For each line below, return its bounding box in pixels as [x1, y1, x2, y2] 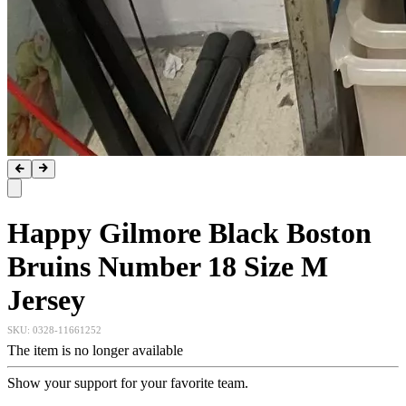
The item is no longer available [7, 343, 183, 359]
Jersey [7, 284, 85, 317]
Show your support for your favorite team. [7, 375, 256, 391]
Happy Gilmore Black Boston [7, 217, 372, 250]
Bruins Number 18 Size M [7, 250, 328, 284]
